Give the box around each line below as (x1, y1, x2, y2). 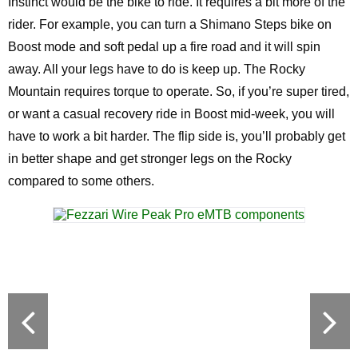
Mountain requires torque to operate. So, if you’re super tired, (8, 85, 349, 98)
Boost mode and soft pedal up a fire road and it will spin (8, 40, 320, 54)
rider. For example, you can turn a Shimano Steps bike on (8, 18, 332, 31)
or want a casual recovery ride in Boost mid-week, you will (8, 107, 335, 121)
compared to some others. (8, 174, 154, 188)
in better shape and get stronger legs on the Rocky (8, 152, 292, 165)
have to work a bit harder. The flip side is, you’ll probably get (8, 129, 345, 143)
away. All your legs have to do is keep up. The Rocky (8, 62, 305, 76)
